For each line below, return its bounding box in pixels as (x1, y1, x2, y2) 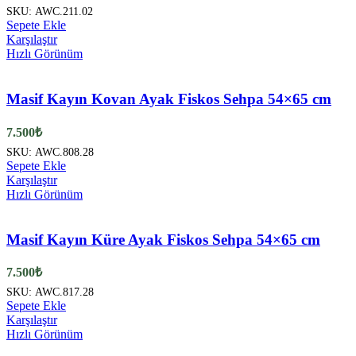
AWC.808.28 (35, 145, 94, 158)
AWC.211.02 (35, 5, 93, 18)
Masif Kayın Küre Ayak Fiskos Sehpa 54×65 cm (6, 230, 320, 248)
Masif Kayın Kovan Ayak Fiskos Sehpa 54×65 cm (6, 90, 331, 107)
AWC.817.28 (35, 285, 94, 299)
